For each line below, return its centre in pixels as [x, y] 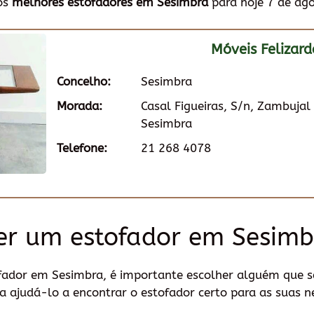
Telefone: [82, 148]
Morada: [80, 106]
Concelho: [84, 81]
